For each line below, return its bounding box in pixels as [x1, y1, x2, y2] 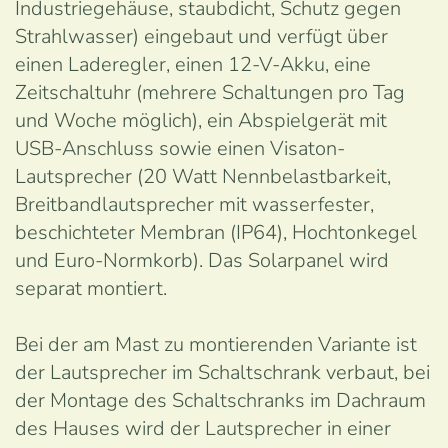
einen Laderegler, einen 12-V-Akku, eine [15, 51, 371, 78]
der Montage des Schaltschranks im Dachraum [15, 387, 426, 414]
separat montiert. [15, 275, 167, 302]
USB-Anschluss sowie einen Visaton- [15, 135, 345, 162]
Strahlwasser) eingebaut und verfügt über [15, 23, 388, 50]
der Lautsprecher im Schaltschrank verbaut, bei [15, 359, 430, 386]
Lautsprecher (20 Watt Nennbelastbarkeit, [15, 163, 391, 190]
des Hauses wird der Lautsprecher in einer [15, 415, 391, 442]
